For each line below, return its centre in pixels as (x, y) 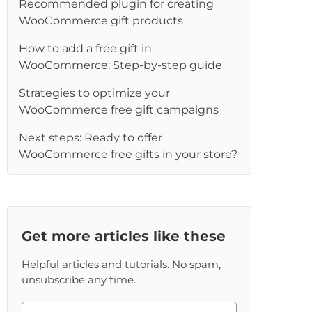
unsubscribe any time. (79, 280)
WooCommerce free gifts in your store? (128, 154)
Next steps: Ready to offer (91, 138)
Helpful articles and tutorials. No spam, (122, 264)
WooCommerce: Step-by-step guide (121, 65)
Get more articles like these (124, 236)
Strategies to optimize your (95, 93)
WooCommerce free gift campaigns (119, 110)
